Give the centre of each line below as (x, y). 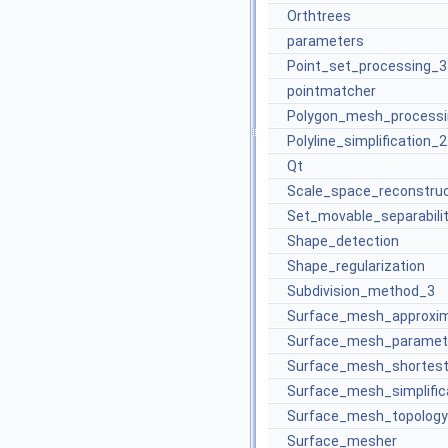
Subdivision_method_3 (361, 291)
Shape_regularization (356, 266)
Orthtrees (319, 16)
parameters (325, 41)
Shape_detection (343, 241)
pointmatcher (331, 91)
